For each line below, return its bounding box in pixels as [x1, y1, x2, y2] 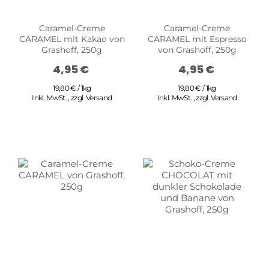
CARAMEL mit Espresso [147, 33, 247, 44]
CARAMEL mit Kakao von [19, 33, 125, 44]
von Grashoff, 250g [157, 44, 237, 55]
